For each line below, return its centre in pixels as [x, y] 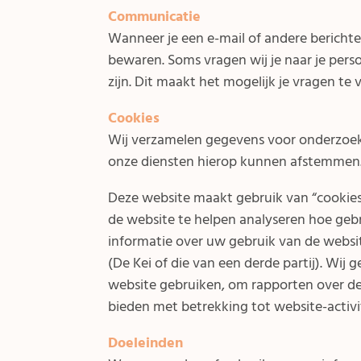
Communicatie [155, 16]
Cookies [134, 118]
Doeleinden [146, 342]
